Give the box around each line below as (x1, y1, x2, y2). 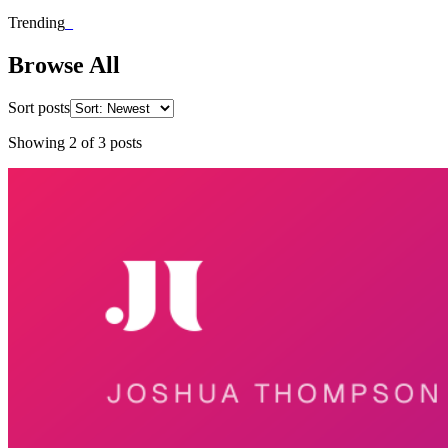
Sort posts (8, 99, 70, 117)
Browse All (8, 52, 120, 79)
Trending (8, 14, 65, 32)
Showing (8, 134, 69, 152)
